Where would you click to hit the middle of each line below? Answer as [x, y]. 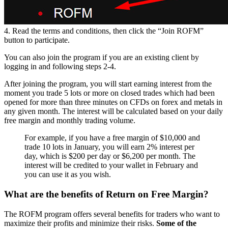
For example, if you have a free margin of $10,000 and [112, 138]
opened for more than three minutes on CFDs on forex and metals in [113, 102]
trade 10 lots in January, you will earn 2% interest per [109, 147]
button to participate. [37, 40]
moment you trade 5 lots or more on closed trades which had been [109, 93]
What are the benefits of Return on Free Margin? [106, 194]
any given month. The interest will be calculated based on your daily [113, 111]
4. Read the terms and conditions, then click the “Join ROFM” [104, 31]
